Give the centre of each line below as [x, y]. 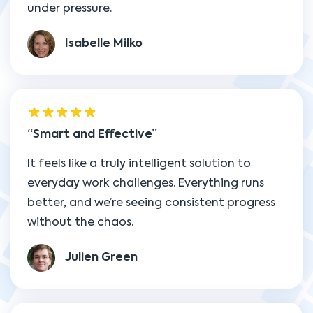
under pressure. [70, 9]
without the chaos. [80, 223]
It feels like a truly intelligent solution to [139, 164]
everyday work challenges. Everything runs [146, 184]
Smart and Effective [92, 135]
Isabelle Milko [104, 44]
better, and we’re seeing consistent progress [151, 203]
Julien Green [101, 258]
